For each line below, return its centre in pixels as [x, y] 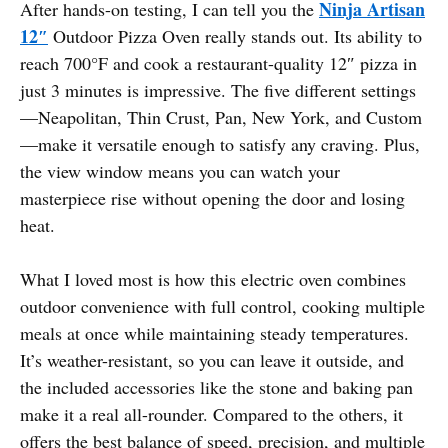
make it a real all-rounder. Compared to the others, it [211, 413]
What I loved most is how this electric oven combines [213, 278]
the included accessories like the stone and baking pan [216, 386]
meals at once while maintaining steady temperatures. [214, 332]
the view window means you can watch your [180, 170]
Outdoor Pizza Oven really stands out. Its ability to [235, 35]
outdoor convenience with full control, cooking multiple [222, 305]
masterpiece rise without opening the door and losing [212, 197]
